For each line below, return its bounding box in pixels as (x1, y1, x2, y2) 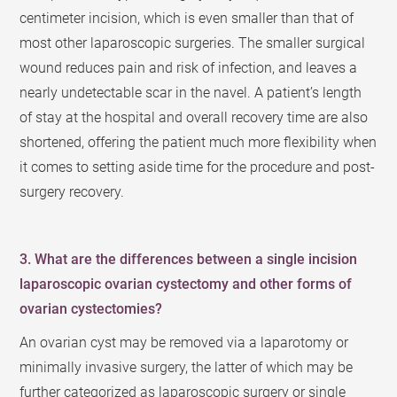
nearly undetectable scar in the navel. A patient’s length (19, 84, 362, 101)
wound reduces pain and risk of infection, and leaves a (19, 59, 358, 76)
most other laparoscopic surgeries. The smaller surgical (19, 35, 366, 51)
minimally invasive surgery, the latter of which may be (19, 359, 354, 376)
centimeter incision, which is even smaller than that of (19, 10, 354, 27)
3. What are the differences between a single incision (19, 251, 358, 268)
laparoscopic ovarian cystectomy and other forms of (19, 276, 353, 292)
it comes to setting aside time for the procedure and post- (19, 159, 376, 175)
